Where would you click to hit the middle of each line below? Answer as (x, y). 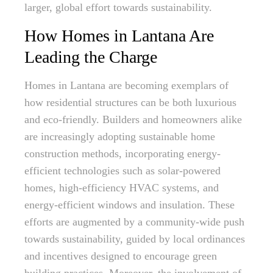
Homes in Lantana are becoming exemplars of (126, 85)
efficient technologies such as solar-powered (122, 171)
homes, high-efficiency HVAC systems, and (122, 188)
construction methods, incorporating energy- (122, 154)
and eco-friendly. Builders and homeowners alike (133, 119)
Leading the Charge (91, 57)
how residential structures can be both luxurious (130, 102)
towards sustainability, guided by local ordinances (135, 239)
